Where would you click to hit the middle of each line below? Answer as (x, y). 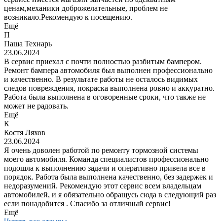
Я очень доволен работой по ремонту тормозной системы (101, 150)
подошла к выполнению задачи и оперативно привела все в (105, 168)
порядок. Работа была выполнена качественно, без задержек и (109, 177)
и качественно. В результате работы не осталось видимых (101, 79)
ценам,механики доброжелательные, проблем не (86, 8)
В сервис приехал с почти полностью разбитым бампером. (103, 62)
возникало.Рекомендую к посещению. (68, 17)
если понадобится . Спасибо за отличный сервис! (87, 204)
